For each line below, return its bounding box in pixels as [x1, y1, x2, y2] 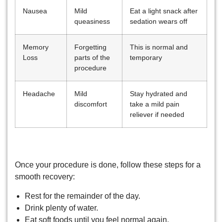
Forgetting [74, 43, 107, 52]
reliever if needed [130, 111, 184, 119]
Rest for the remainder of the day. [25, 191, 140, 200]
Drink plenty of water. [25, 203, 98, 212]
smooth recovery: [15, 172, 75, 181]
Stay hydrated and [130, 90, 187, 98]
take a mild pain [130, 100, 179, 109]
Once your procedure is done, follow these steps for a [15, 161, 201, 169]
